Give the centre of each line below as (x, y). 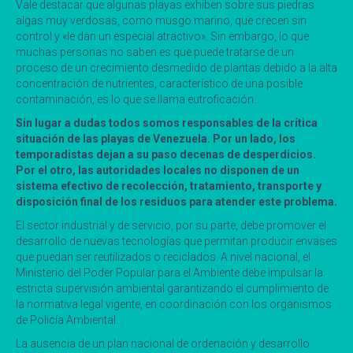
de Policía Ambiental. (67, 320)
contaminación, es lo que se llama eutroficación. (136, 99)
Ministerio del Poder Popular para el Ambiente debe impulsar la (169, 272)
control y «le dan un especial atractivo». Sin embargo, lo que (162, 36)
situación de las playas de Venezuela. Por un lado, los (156, 138)
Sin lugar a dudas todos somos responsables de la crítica (167, 123)
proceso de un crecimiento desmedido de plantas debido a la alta (176, 67)
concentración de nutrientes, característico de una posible (159, 83)
